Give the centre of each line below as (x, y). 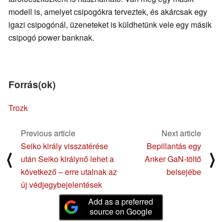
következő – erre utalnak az (69, 171)
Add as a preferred (121, 201)
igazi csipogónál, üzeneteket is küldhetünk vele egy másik (110, 25)
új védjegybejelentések (61, 184)
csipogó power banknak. (51, 38)
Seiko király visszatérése (64, 146)
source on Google (121, 211)
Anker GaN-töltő (173, 159)
